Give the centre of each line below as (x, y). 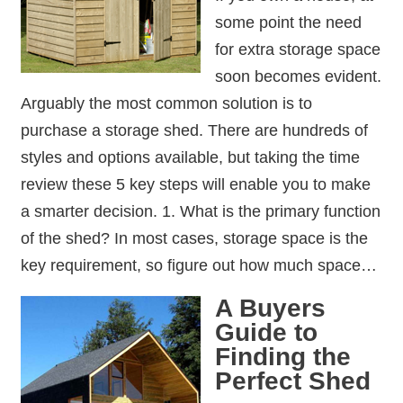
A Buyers (270, 308)
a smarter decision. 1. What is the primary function (200, 211)
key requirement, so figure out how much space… (198, 265)
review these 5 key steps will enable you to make (195, 184)
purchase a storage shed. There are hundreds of (194, 130)
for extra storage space (297, 49)
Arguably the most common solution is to (166, 103)
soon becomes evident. (298, 76)
